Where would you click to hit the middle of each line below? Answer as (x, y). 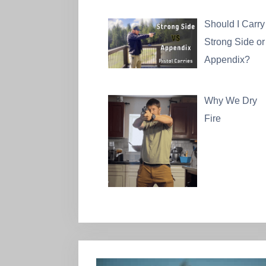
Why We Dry (231, 101)
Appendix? (227, 60)
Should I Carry (235, 24)
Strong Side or (235, 42)
